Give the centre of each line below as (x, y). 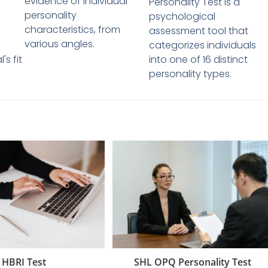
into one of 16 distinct (198, 60)
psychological (182, 17)
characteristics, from (72, 30)
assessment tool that (198, 31)
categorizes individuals (202, 45)
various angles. (59, 44)
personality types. (190, 74)
